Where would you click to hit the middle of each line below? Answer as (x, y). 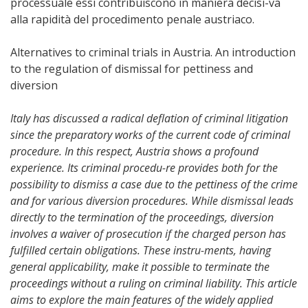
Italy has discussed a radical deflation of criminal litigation (149, 118)
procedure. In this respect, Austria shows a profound (134, 151)
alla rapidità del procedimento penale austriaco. (132, 19)
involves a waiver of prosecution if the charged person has (148, 234)
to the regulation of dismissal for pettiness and (132, 69)
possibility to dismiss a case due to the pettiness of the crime (154, 184)
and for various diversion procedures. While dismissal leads (152, 201)
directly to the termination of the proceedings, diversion (142, 217)
